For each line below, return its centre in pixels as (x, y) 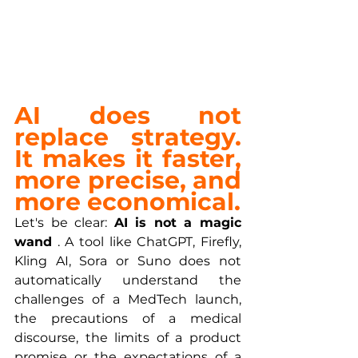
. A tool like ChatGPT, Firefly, (147, 242)
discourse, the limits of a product (128, 338)
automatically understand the (128, 280)
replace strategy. (128, 137)
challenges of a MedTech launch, (128, 300)
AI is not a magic (178, 223)
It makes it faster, (128, 159)
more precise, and (128, 181)
